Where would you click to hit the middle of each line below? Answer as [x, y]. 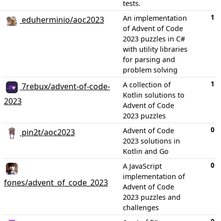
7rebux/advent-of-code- [65, 87]
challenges [141, 207]
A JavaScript [142, 166]
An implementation [155, 18]
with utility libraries [155, 49]
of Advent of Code [153, 28]
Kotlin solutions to [154, 95]
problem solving [150, 70]
